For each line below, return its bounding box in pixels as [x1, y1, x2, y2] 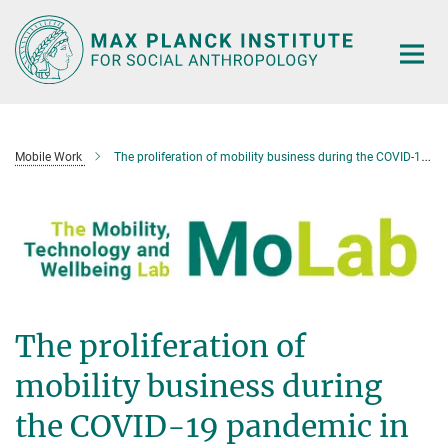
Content [5, 36, 60, 55]
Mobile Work [15, 149, 82, 164]
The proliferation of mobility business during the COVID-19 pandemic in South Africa [114, 149, 421, 164]
